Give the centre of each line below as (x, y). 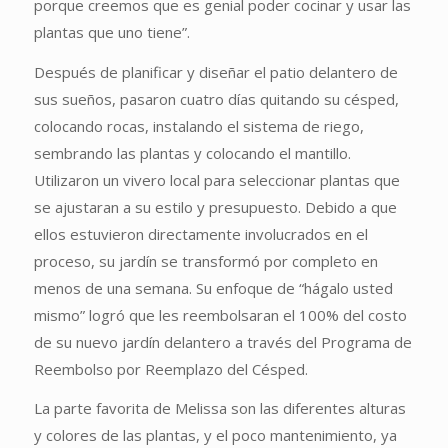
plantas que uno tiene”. (111, 31)
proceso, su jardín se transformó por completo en (205, 260)
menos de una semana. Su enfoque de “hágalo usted (213, 287)
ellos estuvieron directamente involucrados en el (200, 233)
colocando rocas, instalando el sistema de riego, (198, 125)
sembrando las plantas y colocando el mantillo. (192, 152)
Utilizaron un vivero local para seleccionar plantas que (216, 179)
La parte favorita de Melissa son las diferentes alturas (219, 408)
